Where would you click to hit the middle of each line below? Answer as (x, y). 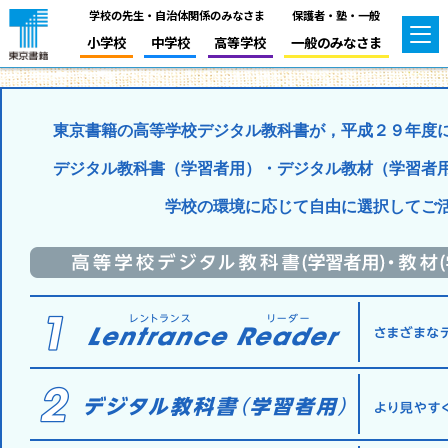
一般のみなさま (336, 41)
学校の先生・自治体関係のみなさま (176, 14)
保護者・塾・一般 (336, 14)
